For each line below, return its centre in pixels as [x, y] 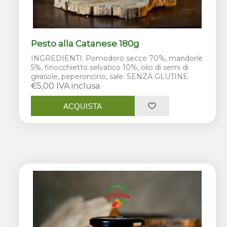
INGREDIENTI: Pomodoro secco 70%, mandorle [117, 59]
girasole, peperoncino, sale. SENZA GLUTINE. [110, 77]
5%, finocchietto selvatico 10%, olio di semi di [110, 68]
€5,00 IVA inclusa [66, 86]
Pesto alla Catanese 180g [85, 44]
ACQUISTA [83, 106]
